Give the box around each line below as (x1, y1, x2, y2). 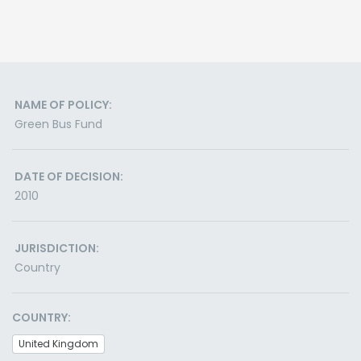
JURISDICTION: (15, 240, 99, 256)
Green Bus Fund (15, 116, 102, 132)
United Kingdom (19, 337, 98, 351)
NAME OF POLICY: (15, 97, 112, 113)
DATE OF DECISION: (15, 168, 123, 185)
